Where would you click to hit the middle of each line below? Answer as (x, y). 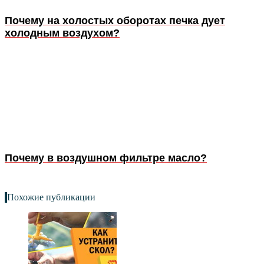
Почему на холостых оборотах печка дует (115, 21)
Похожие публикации (51, 197)
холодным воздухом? (62, 33)
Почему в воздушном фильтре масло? (106, 158)
